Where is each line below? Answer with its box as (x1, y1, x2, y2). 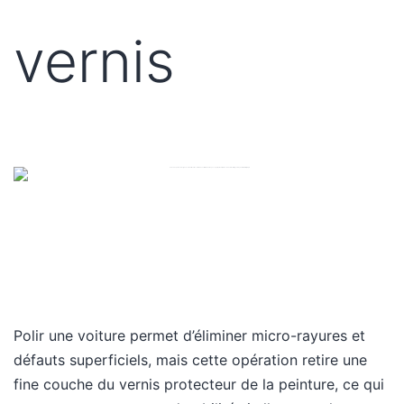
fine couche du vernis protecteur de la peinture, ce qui (14, 375, 384, 394)
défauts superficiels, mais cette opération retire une (14, 351, 367, 370)
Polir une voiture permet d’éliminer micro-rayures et (14, 326, 365, 345)
